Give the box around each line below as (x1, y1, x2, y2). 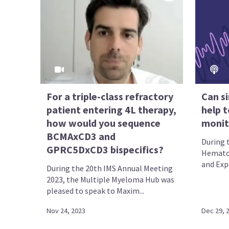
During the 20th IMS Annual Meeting (47, 163, 173, 173)
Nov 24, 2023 (47, 206, 86, 215)
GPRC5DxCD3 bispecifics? (47, 143, 164, 156)
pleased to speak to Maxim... (47, 185, 145, 196)
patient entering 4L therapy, (47, 103, 177, 116)
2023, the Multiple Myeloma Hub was (47, 174, 175, 185)
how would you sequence (47, 116, 161, 129)
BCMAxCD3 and (47, 129, 116, 143)
